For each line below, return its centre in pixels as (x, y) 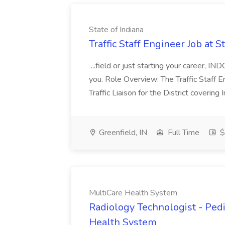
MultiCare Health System (133, 193)
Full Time (183, 133)
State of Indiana (116, 30)
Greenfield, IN (122, 133)
